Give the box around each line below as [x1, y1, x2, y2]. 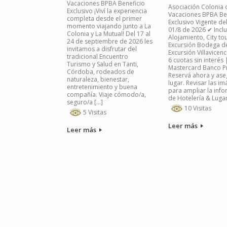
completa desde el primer [67, 14, 142, 23]
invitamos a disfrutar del [67, 44, 137, 53]
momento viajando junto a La [67, 21, 151, 30]
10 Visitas [182, 103, 211, 112]
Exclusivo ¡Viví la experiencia [67, 6, 147, 15]
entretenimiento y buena [67, 82, 137, 91]
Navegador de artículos [67, 149, 139, 159]
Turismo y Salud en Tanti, [67, 59, 138, 68]
